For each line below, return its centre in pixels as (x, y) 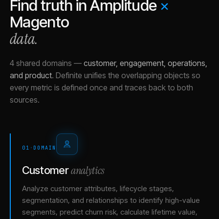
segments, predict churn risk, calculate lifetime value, (110, 212)
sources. (25, 99)
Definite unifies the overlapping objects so (128, 75)
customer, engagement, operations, (145, 63)
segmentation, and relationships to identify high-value (111, 200)
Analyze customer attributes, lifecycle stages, (98, 188)
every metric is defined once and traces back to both (101, 87)
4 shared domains (41, 63)
